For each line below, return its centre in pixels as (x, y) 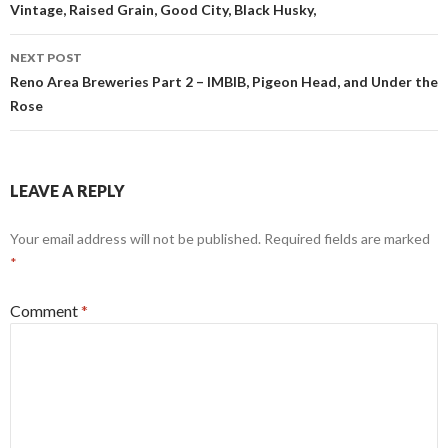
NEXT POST (46, 58)
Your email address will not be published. (135, 239)
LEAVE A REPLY (67, 191)
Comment (45, 311)
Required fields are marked (347, 239)
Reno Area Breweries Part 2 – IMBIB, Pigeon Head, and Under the (224, 82)
